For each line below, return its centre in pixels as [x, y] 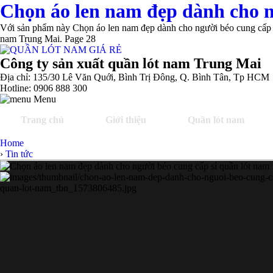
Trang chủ [42, 120]
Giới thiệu [126, 120]
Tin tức [19, 154]
